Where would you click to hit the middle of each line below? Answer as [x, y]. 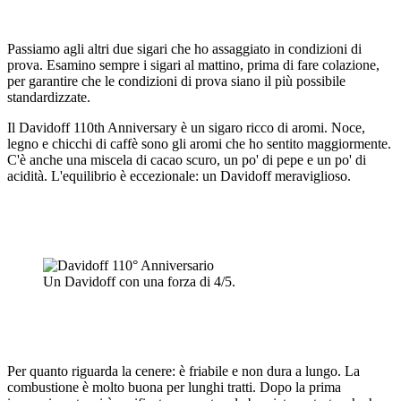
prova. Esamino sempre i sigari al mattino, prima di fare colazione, [193, 64]
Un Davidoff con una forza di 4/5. [139, 281]
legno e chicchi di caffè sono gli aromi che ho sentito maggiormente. [199, 143]
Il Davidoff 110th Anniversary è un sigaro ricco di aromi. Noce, [186, 127]
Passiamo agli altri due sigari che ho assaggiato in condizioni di [184, 48]
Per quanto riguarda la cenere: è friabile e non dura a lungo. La [183, 371]
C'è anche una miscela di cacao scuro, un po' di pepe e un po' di [187, 159]
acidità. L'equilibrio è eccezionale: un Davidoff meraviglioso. [179, 175]
